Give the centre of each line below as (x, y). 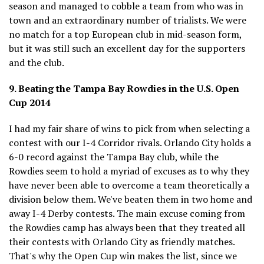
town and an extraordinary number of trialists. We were (128, 20)
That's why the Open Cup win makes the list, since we (123, 255)
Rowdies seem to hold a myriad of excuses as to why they (129, 171)
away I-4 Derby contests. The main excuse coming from (127, 213)
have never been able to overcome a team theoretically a (129, 185)
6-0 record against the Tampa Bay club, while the (114, 156)
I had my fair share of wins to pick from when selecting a (129, 128)
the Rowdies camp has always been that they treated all (127, 227)
